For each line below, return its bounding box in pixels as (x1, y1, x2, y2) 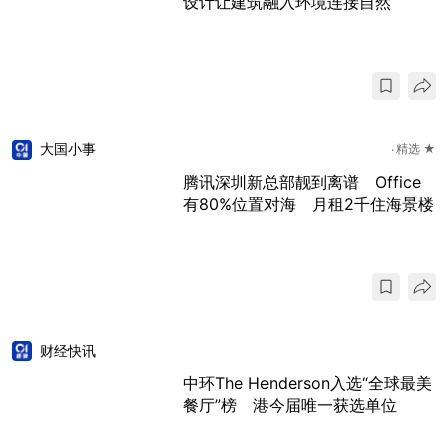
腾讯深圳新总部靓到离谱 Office (183, 171, 421, 192)
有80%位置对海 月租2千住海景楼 (183, 193, 434, 214)
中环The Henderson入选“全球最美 (183, 373, 432, 394)
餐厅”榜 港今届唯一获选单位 (183, 395, 397, 416)
